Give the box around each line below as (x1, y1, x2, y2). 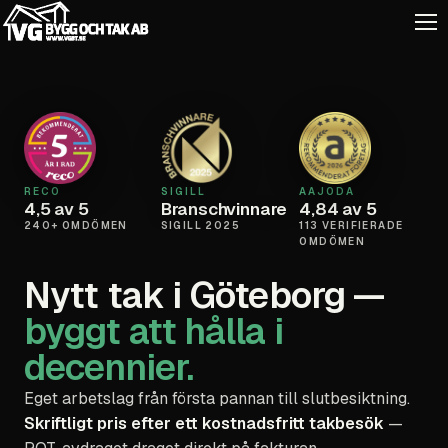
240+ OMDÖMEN (24, 219, 128, 232)
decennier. (24, 344, 194, 391)
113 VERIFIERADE (299, 219, 404, 232)
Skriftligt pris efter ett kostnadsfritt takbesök (24, 413, 384, 434)
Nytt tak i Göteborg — (24, 272, 385, 319)
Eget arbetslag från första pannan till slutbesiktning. (24, 388, 410, 409)
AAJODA (299, 185, 356, 198)
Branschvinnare (160, 198, 288, 220)
